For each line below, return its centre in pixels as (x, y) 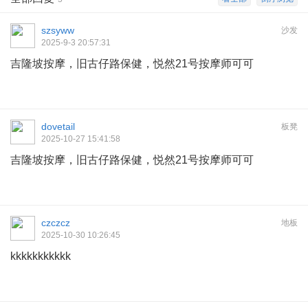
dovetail (58, 127)
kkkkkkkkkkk (41, 256)
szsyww (58, 31)
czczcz (56, 223)
